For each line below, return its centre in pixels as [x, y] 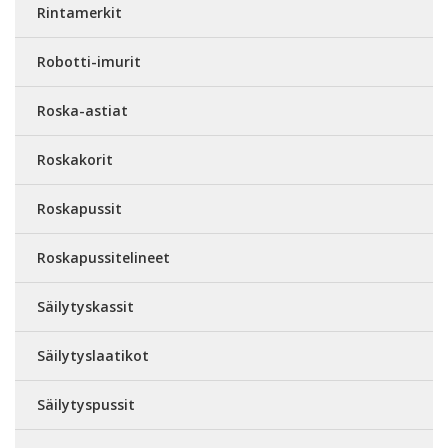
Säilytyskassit [85, 306]
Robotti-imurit [89, 61]
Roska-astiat [82, 110]
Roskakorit [75, 159]
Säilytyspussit [86, 404]
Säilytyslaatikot [93, 355]
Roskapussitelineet [103, 257]
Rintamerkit [79, 12]
